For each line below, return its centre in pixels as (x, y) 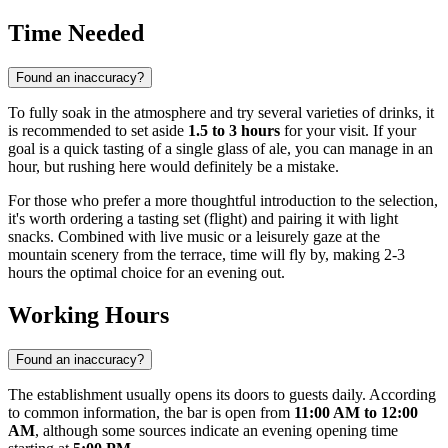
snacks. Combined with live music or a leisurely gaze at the (194, 237)
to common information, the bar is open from (151, 413)
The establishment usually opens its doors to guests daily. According (222, 395)
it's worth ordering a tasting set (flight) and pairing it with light (203, 219)
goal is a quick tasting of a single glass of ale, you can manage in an (220, 149)
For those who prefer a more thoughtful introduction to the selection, (223, 201)
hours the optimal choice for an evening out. (146, 273)
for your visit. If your (348, 131)
